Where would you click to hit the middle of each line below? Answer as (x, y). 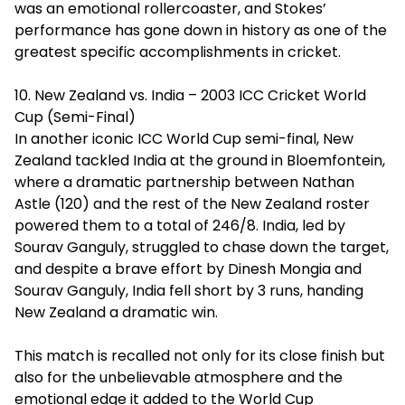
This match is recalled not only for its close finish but (200, 356)
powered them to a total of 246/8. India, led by (180, 226)
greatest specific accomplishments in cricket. (178, 52)
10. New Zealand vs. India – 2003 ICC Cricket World (190, 95)
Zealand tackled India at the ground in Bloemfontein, (200, 160)
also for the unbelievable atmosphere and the (179, 377)
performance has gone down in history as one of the (201, 30)
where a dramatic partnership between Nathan (184, 182)
